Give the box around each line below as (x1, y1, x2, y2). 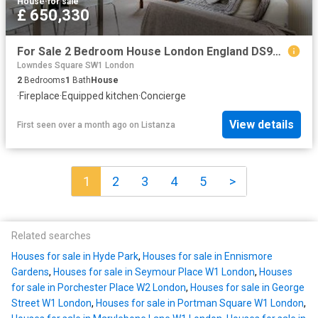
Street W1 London (11, 297, 92, 309)
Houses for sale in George (190, 282, 305, 294)
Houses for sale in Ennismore (143, 251, 273, 263)
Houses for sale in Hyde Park (11, 251, 138, 263)
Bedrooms (22, 75, 65, 85)
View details (229, 118, 294, 132)
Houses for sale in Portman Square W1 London (96, 297, 304, 309)
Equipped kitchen (62, 89, 138, 102)
